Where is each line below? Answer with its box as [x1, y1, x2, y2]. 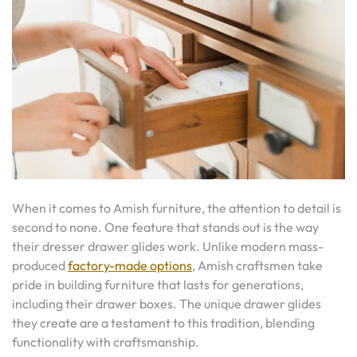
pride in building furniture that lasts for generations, [12, 277, 304, 292]
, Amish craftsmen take [192, 257, 323, 273]
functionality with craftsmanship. [12, 334, 199, 350]
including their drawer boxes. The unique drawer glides [12, 296, 321, 312]
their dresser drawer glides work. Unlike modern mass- [12, 238, 324, 254]
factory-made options [68, 257, 192, 273]
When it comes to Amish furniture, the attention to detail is [12, 200, 341, 216]
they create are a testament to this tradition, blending [12, 315, 315, 331]
